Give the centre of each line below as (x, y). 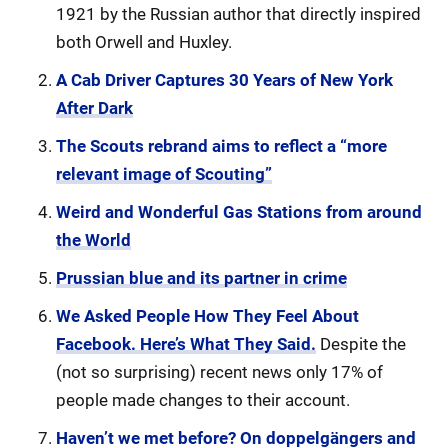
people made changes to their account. (203, 400)
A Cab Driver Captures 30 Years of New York (224, 80)
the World (93, 240)
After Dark (94, 108)
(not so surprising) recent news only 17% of (219, 372)
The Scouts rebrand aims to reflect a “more (221, 146)
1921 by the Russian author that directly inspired (238, 14)
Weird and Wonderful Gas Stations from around (239, 212)
